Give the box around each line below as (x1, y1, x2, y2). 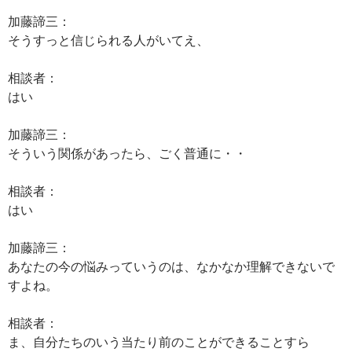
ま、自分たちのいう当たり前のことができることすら (8, 334, 310, 349)
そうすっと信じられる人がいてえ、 (8, 32, 209, 47)
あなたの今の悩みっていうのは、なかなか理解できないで (8, 258, 335, 273)
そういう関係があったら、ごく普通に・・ (8, 145, 247, 160)
